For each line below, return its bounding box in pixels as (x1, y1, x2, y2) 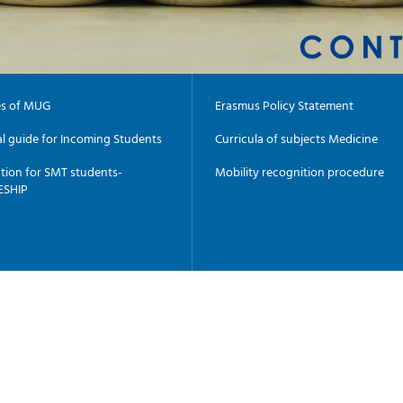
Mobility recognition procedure (215, 161, 384, 181)
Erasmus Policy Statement (215, 94, 354, 114)
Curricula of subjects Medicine (215, 128, 378, 148)
